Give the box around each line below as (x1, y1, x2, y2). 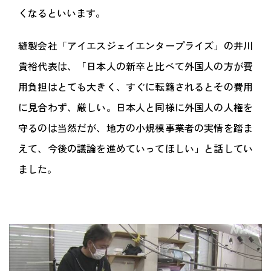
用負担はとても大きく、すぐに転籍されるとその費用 (18, 79, 253, 94)
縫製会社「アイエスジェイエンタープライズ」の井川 (18, 38, 253, 53)
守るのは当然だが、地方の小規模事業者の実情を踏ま (18, 120, 253, 135)
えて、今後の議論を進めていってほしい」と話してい (18, 141, 253, 156)
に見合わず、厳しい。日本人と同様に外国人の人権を (18, 100, 253, 115)
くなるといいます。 (18, 5, 105, 21)
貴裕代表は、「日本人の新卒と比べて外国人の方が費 (18, 59, 253, 74)
